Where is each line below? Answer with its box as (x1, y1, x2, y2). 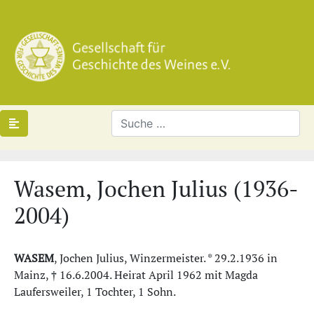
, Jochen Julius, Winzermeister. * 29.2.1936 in (54, 250, 278, 266)
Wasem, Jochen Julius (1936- (14, 174, 299, 203)
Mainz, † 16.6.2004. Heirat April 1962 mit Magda (14, 267, 258, 282)
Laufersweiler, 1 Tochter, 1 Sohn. (14, 284, 176, 299)
